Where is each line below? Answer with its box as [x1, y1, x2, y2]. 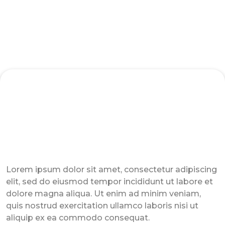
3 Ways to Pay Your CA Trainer [40, 142, 185, 153]
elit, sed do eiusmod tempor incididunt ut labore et [6, 177, 213, 186]
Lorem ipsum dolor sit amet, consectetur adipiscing [6, 165, 217, 174]
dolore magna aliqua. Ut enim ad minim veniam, [6, 189, 201, 198]
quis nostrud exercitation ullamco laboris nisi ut [6, 201, 198, 210]
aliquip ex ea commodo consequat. [6, 213, 150, 222]
